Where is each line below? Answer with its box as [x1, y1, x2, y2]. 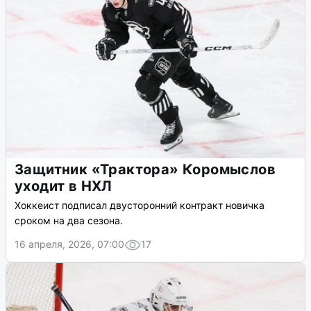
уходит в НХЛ [15, 178, 112, 195]
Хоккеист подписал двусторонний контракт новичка [15, 199, 264, 212]
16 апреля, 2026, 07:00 [15, 238, 124, 251]
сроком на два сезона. [15, 215, 123, 227]
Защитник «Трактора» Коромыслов [15, 161, 276, 178]
